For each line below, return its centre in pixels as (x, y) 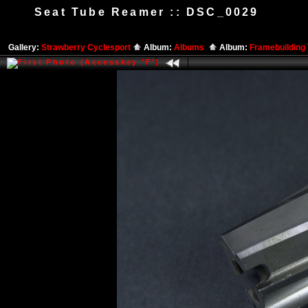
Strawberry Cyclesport (87, 47)
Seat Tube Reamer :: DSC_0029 (147, 12)
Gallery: (25, 47)
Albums (191, 47)
